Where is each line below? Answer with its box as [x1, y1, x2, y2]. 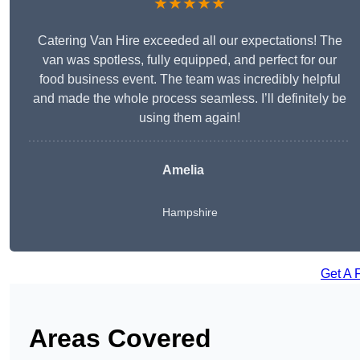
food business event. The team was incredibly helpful [39, 72, 341, 87]
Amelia [162, 163, 204, 178]
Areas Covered [29, 324, 211, 354]
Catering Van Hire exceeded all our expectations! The [37, 34, 342, 48]
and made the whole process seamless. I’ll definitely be [33, 92, 346, 106]
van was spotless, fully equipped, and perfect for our [43, 53, 337, 67]
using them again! [139, 111, 240, 125]
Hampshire [162, 206, 218, 219]
